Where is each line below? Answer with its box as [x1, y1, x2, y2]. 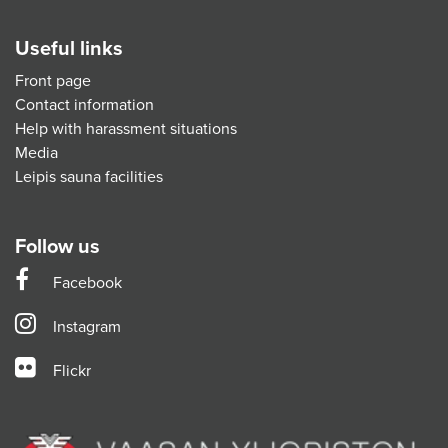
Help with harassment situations [15, 119, 237, 140]
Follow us [15, 235, 100, 260]
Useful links [15, 37, 123, 62]
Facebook [53, 273, 122, 294]
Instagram [53, 317, 121, 338]
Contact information [15, 95, 154, 116]
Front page [15, 71, 91, 92]
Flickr [53, 361, 91, 382]
